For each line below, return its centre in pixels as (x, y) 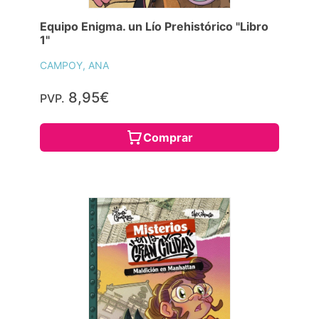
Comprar (168, 138)
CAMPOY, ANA (74, 66)
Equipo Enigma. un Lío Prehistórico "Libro (154, 27)
